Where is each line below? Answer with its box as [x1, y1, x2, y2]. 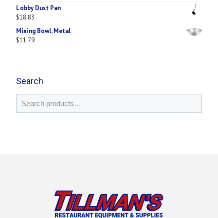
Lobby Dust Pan [16, 3, 61, 12]
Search [16, 75, 43, 86]
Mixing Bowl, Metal [16, 26, 71, 35]
